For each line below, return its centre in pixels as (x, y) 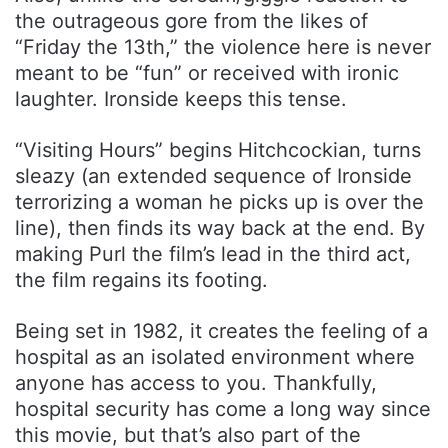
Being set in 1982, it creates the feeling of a (221, 330)
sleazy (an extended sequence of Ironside (213, 175)
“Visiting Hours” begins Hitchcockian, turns (218, 149)
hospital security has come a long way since (223, 408)
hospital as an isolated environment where (215, 356)
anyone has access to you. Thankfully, (196, 382)
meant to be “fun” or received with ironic (207, 72)
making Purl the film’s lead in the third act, (213, 253)
